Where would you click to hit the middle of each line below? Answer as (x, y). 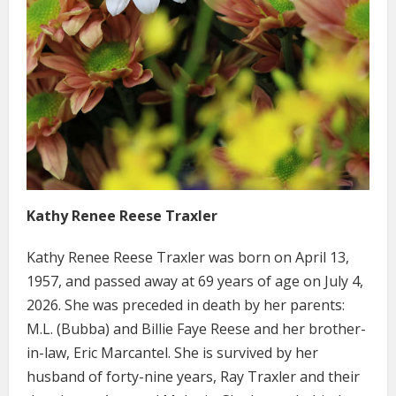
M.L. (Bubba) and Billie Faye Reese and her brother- (196, 328)
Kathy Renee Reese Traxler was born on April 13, (188, 257)
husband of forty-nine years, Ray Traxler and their (193, 376)
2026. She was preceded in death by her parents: (186, 305)
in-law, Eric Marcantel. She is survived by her (172, 352)
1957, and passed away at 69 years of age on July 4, (195, 281)
